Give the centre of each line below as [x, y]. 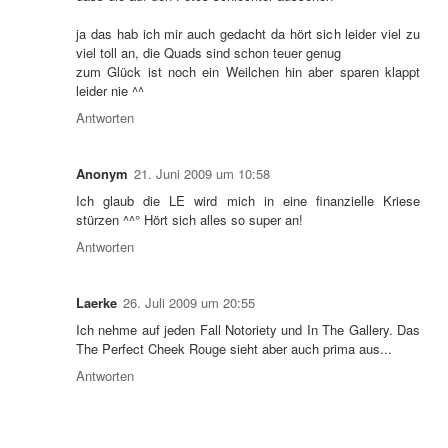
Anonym [102, 174]
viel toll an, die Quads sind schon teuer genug [208, 53]
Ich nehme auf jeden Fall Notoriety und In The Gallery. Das [248, 330]
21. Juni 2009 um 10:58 [202, 174]
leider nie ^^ [110, 91]
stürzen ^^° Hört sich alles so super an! [189, 220]
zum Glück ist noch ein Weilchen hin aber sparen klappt [248, 72]
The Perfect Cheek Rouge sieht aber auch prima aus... [234, 349]
